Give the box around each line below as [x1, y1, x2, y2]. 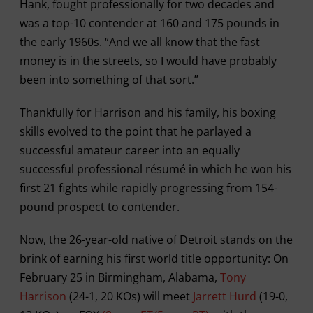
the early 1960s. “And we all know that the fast [19, 34, 260, 50]
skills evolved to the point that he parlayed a [19, 124, 252, 139]
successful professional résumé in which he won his [19, 161, 291, 177]
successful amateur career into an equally [19, 143, 240, 158]
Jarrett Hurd [192, 289, 256, 304]
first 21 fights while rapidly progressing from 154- [19, 180, 277, 196]
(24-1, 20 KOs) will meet [66, 289, 193, 304]
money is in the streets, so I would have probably [19, 53, 277, 68]
